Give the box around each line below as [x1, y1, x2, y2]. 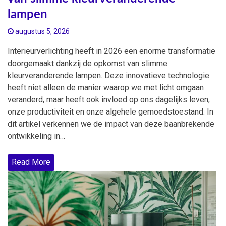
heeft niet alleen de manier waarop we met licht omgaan [8, 82, 204, 92]
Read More [12, 157, 50, 167]
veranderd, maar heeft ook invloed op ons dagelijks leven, [8, 94, 210, 104]
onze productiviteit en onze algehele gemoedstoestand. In [8, 106, 213, 117]
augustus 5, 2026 [14, 27, 70, 35]
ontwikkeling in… [8, 131, 65, 141]
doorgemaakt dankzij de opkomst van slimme [8, 58, 167, 68]
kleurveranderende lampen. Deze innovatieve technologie [8, 70, 209, 80]
